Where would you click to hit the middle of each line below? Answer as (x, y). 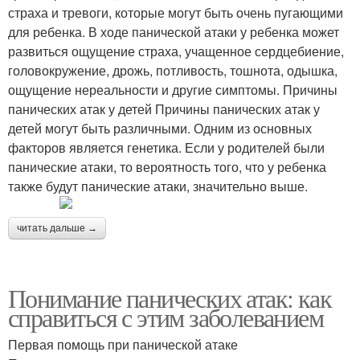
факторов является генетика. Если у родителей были (166, 148)
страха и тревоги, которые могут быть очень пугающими (176, 13)
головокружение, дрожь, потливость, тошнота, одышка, (173, 71)
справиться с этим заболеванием (166, 317)
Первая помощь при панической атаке (123, 345)
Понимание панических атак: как (170, 298)
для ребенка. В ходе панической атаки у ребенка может (174, 32)
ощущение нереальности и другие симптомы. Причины (173, 90)
